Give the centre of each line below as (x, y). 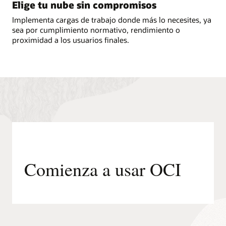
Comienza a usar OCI (103, 169)
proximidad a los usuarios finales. (71, 40)
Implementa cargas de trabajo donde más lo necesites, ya (112, 19)
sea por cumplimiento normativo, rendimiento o (96, 30)
